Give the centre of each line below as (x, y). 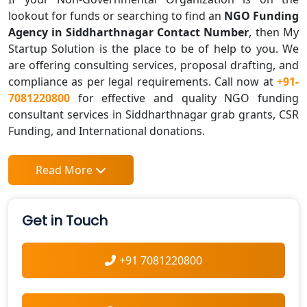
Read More (64, 170)
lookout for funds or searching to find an (116, 16)
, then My (274, 33)
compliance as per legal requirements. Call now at (143, 82)
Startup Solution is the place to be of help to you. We (153, 49)
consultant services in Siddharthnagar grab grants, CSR (153, 115)
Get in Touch (65, 221)
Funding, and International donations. (107, 131)
